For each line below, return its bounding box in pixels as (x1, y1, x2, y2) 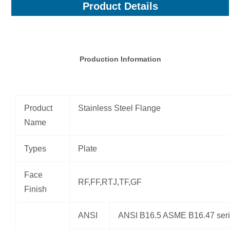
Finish (24, 184, 47, 194)
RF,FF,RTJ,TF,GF (78, 177, 142, 186)
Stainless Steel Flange (78, 103, 161, 112)
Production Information (79, 54, 161, 63)
